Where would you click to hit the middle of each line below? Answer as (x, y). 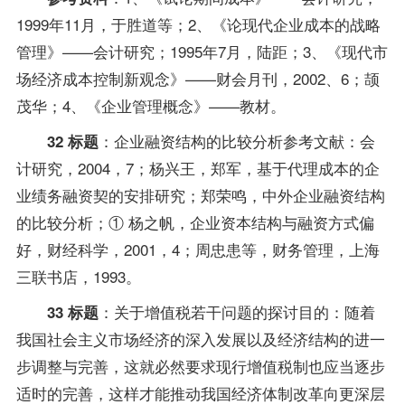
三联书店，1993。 (78, 276)
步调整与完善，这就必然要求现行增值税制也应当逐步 (200, 365)
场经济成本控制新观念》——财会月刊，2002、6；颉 (198, 78)
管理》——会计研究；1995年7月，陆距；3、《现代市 (202, 51)
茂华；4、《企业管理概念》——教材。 (151, 105)
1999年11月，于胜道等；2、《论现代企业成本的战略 (198, 24)
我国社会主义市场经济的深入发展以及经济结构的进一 (200, 338)
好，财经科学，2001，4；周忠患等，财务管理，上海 (198, 249)
